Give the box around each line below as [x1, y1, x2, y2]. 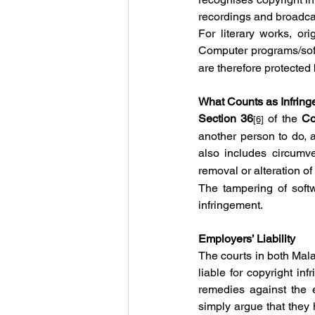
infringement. [198, 198, 263, 212]
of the [264, 112, 302, 125]
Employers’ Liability [198, 232, 295, 245]
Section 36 [198, 112, 254, 125]
